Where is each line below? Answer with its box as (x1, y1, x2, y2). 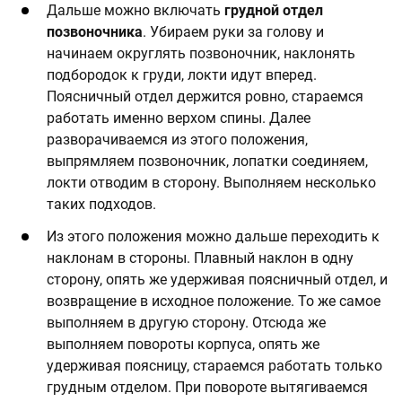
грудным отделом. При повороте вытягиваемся (47, 378, 368, 396)
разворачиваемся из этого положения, (47, 130, 308, 148)
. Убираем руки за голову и (143, 22, 324, 40)
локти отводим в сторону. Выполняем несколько (47, 173, 376, 191)
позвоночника (47, 22, 143, 40)
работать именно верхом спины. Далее (47, 109, 310, 127)
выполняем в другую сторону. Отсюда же (47, 313, 326, 331)
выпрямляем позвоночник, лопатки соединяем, (47, 152, 368, 170)
